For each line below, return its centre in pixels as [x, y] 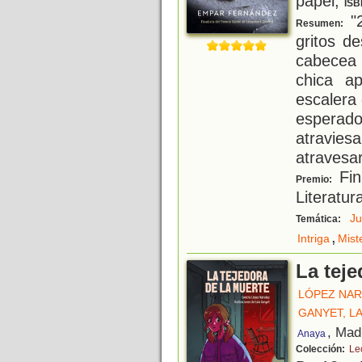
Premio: [315, 180]
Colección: [322, 349]
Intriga [314, 239]
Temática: [320, 219]
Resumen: [321, 24]
